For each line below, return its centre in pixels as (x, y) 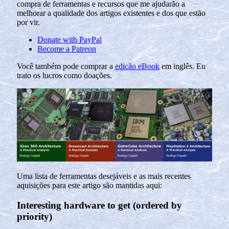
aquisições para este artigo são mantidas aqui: (89, 186)
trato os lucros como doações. (64, 75)
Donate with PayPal (70, 39)
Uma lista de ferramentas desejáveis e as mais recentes (104, 176)
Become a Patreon (67, 49)
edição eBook (137, 66)
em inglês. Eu (182, 66)
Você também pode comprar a (66, 66)
